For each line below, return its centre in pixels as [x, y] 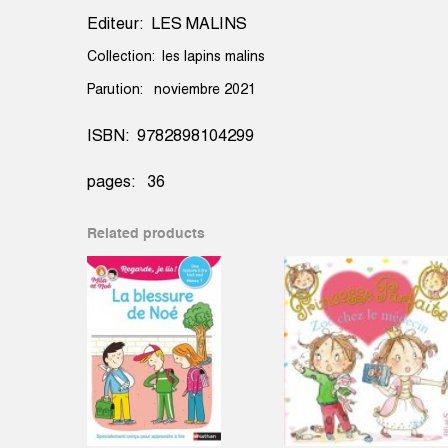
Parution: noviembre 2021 [171, 91]
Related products [146, 234]
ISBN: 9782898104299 [170, 137]
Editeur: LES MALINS [167, 25]
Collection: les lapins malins [176, 58]
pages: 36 [126, 183]
